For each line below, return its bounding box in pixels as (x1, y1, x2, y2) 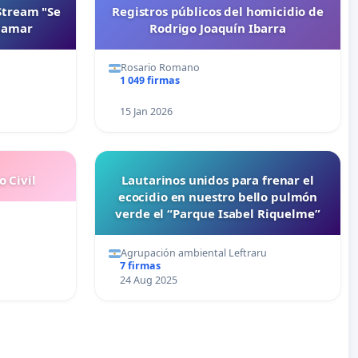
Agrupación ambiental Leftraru (121, 246, 267, 261)
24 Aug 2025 (119, 273, 177, 288)
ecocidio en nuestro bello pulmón (117, 189, 318, 205)
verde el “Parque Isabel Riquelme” (115, 205, 320, 222)
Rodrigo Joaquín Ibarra (149, 20, 286, 37)
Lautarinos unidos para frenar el (121, 172, 314, 189)
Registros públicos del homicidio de (112, 3, 324, 20)
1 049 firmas (119, 74, 180, 88)
